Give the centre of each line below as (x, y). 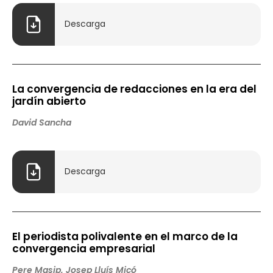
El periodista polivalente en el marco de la (125, 236)
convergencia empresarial (84, 248)
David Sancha (42, 122)
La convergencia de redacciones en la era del (134, 89)
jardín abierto (49, 101)
